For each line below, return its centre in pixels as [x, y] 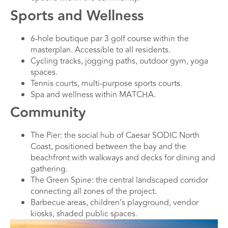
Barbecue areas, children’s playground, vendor [115, 203]
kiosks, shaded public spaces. [84, 214]
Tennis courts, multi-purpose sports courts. [106, 84]
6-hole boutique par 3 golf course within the [110, 39]
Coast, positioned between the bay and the [108, 147]
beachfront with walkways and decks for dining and [123, 158]
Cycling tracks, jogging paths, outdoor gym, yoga [119, 61]
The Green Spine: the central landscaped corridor [119, 180]
